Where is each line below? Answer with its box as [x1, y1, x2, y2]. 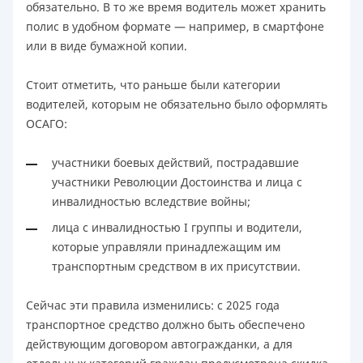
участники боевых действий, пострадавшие [52, 154, 299, 170]
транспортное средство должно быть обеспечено [26, 316, 305, 332]
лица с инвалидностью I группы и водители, [52, 219, 302, 235]
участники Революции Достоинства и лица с [52, 173, 302, 190]
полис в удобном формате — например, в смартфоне [26, 18, 324, 34]
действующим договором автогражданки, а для [26, 335, 293, 352]
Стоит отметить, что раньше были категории [26, 76, 280, 92]
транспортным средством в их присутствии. [52, 258, 301, 274]
